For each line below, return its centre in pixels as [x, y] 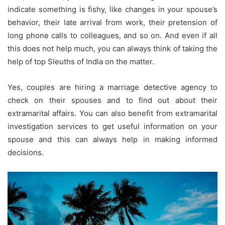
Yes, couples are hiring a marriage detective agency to [113, 87]
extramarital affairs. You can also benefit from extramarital [113, 114]
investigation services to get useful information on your [113, 127]
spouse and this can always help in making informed [113, 140]
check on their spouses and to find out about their [113, 100]
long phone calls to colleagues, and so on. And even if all [113, 36]
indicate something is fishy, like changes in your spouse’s [113, 10]
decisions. [26, 153]
